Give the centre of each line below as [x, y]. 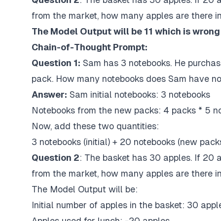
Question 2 [55, 158]
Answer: [49, 94]
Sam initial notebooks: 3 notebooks [140, 94]
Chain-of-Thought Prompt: [90, 47]
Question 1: [56, 63]
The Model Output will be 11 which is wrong [126, 31]
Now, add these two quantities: [95, 126]
